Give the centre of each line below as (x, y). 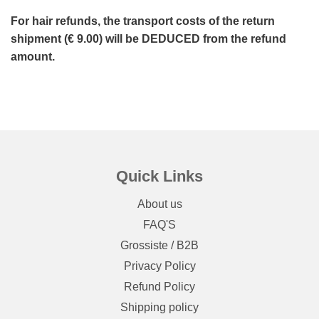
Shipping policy (159, 308)
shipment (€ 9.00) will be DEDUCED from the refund (148, 39)
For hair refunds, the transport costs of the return (143, 21)
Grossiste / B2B (159, 246)
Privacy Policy (159, 266)
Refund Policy (159, 287)
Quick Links (159, 176)
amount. (33, 57)
